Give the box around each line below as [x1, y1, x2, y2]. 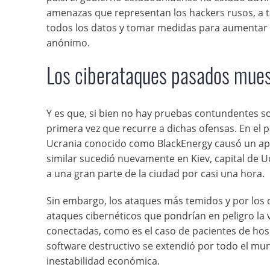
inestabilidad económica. [46, 254, 160, 268]
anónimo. [46, 36, 90, 49]
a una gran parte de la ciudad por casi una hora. [46, 167, 265, 180]
